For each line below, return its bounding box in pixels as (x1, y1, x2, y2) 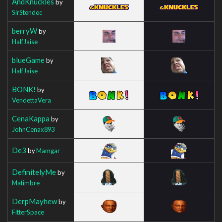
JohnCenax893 (12, 125, 55, 133)
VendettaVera (12, 96, 51, 104)
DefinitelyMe (12, 167, 56, 176)
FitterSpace (12, 208, 44, 216)
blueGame (12, 55, 45, 64)
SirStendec (12, 8, 42, 16)
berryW (12, 26, 37, 35)
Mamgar (36, 146, 60, 155)
